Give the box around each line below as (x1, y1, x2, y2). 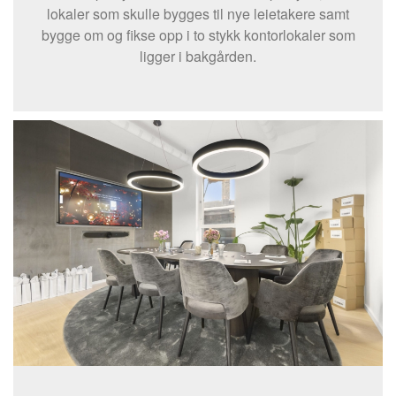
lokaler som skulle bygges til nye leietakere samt (47, 3, 349, 24)
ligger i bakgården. (140, 45, 256, 66)
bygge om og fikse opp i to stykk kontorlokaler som (41, 24, 355, 45)
